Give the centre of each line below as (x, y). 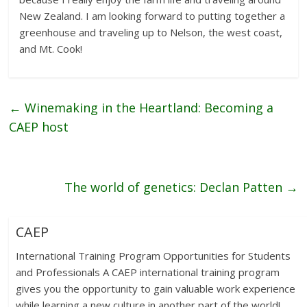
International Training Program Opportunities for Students (153, 255)
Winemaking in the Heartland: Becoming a (148, 107)
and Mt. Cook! (51, 48)
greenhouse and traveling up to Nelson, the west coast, (151, 32)
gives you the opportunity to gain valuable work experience (156, 288)
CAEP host (39, 126)
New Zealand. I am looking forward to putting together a (152, 15)
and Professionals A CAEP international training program (148, 272)
